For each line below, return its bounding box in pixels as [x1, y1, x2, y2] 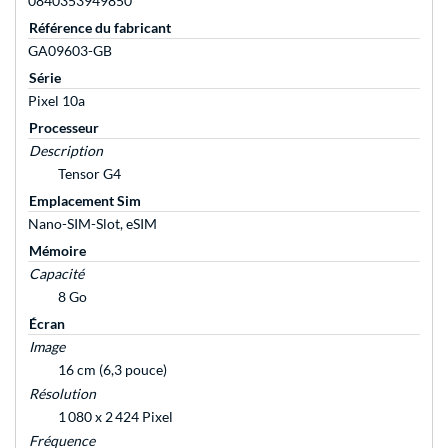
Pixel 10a [28, 92, 85, 110]
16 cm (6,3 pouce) [58, 361, 167, 379]
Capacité [29, 265, 84, 283]
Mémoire [29, 242, 86, 260]
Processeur [29, 119, 99, 137]
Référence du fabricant [29, 19, 171, 37]
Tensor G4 [58, 165, 121, 183]
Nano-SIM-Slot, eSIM [28, 215, 157, 233]
